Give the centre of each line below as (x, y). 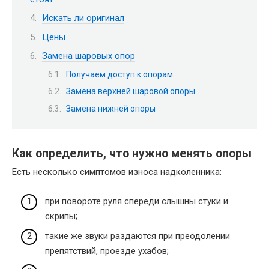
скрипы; (61, 216)
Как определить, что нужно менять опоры (132, 154)
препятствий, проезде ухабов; (107, 251)
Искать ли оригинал (83, 18)
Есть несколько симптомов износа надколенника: (117, 172)
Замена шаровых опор (89, 56)
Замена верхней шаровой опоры (131, 92)
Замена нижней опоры (111, 108)
